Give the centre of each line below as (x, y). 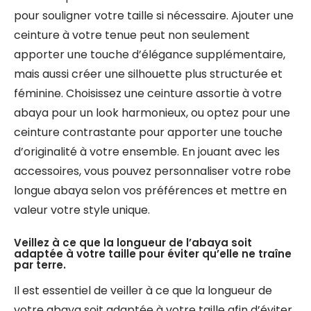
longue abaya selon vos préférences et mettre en (150, 191)
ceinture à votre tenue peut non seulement (132, 35)
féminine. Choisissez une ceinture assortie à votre (148, 93)
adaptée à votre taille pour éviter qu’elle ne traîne (153, 254)
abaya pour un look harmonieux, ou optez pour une (152, 113)
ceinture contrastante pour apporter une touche (148, 132)
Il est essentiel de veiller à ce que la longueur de (143, 291)
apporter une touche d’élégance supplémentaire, (150, 54)
